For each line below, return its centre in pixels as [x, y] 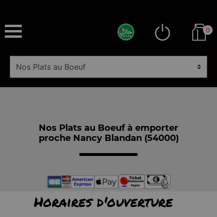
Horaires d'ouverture [103, 201]
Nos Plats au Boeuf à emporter [108, 128]
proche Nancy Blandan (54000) [108, 138]
